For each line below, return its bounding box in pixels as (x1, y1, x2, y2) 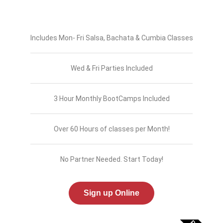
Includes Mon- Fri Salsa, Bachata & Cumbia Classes (30, 34, 193, 42)
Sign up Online (84, 189, 139, 198)
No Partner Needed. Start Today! (60, 155, 163, 164)
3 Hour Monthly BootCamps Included (53, 95, 170, 103)
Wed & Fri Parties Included (70, 64, 153, 73)
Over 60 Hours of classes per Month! (53, 125, 170, 133)
